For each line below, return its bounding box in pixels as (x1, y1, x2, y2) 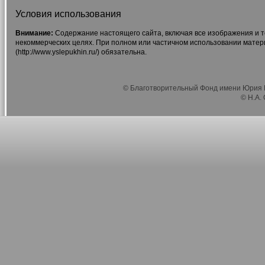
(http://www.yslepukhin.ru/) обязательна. (15, 47, 147, 56)
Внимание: (15, 28, 53, 37)
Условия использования (15, 8, 121, 19)
